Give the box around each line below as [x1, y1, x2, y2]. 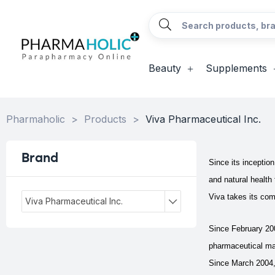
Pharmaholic [6, 113, 65, 125]
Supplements [205, 62, 267, 74]
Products [84, 113, 126, 125]
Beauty [148, 62, 181, 74]
